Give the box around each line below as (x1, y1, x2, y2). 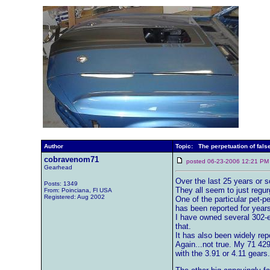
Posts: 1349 (43, 180, 78, 187)
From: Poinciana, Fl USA (43, 187, 112, 193)
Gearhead (43, 164, 72, 171)
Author (43, 143, 63, 149)
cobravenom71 (43, 155, 99, 164)
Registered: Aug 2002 (43, 193, 105, 200)
